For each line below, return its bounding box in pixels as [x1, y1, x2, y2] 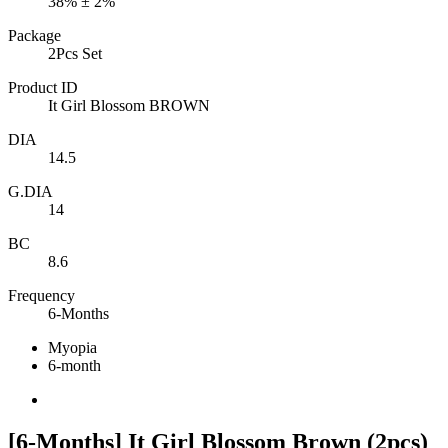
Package [8, 26, 61, 44]
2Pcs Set [48, 44, 102, 62]
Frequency [8, 286, 75, 304]
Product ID [8, 78, 78, 96]
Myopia [48, 338, 97, 356]
